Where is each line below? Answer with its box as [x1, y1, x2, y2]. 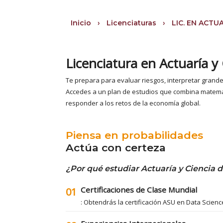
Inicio [71, 18, 91, 28]
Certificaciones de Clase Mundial [81, 185, 197, 195]
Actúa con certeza [66, 141, 166, 154]
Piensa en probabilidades [66, 129, 203, 142]
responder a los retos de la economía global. [66, 99, 202, 108]
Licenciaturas [107, 18, 156, 28]
